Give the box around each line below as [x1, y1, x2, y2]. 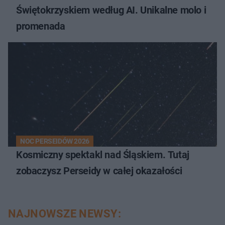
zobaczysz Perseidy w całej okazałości [16, 165, 182, 177]
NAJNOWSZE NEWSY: [8, 207, 122, 220]
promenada [16, 20, 65, 33]
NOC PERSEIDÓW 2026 [20, 137, 89, 146]
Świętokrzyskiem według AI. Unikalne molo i [16, 4, 206, 17]
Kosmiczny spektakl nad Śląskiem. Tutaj [16, 149, 189, 161]
